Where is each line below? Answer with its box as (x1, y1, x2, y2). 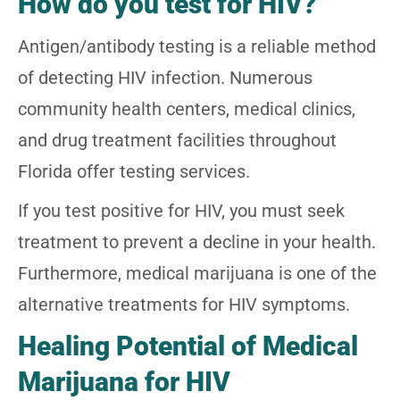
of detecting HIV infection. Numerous (18, 66, 312, 88)
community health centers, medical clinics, (18, 97, 355, 120)
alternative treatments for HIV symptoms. (18, 293, 350, 315)
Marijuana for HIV (18, 365, 230, 397)
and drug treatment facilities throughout (18, 129, 337, 151)
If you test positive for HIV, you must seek (18, 199, 345, 221)
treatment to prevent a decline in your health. (18, 230, 376, 253)
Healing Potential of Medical (18, 329, 358, 362)
